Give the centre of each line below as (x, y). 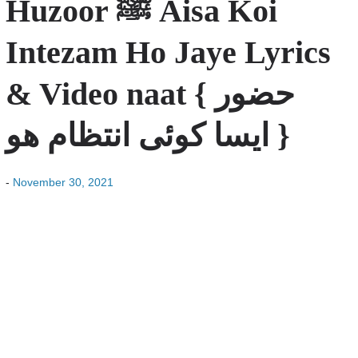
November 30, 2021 (63, 182)
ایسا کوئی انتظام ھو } (279, 135)
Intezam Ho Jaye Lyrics (168, 52)
